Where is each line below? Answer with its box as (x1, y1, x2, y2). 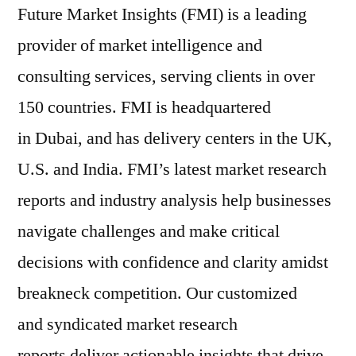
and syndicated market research (17, 313, 238, 335)
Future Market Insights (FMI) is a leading (17, 3, 307, 25)
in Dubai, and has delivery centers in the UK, (17, 127, 332, 149)
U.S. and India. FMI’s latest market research (17, 158, 327, 180)
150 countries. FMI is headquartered (17, 96, 271, 118)
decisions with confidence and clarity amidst (17, 251, 328, 273)
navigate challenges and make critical (17, 220, 280, 242)
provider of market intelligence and (17, 34, 262, 56)
